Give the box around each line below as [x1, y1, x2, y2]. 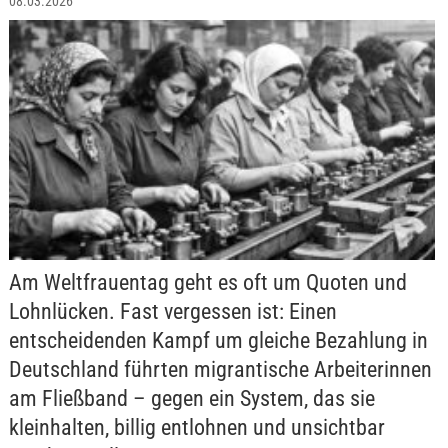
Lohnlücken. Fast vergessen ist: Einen [8, 299, 337, 325]
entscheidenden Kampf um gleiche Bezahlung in [8, 328, 428, 354]
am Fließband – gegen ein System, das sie [8, 386, 375, 412]
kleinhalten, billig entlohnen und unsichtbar [8, 415, 385, 441]
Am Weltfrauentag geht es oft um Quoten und [8, 270, 407, 296]
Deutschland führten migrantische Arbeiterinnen [8, 357, 432, 383]
